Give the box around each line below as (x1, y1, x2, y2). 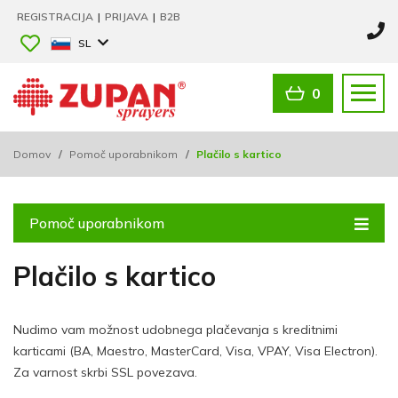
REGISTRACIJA (17, 10, 96, 23)
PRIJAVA (105, 10, 151, 23)
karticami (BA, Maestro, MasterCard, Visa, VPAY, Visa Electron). (13, 342, 378, 359)
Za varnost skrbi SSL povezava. (13, 363, 197, 380)
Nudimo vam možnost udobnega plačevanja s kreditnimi (13, 321, 338, 338)
